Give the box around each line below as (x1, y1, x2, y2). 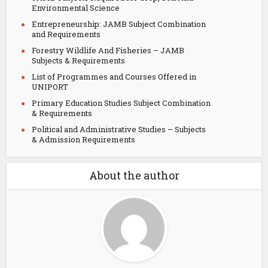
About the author (89, 168, 179, 182)
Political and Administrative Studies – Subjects (32, 124, 206, 135)
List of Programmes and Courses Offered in (32, 71, 197, 82)
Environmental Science (32, 2, 120, 13)
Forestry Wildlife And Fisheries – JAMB (32, 45, 185, 56)
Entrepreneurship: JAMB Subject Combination (32, 19, 206, 29)
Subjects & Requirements (32, 55, 126, 66)
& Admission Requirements (32, 134, 136, 145)
